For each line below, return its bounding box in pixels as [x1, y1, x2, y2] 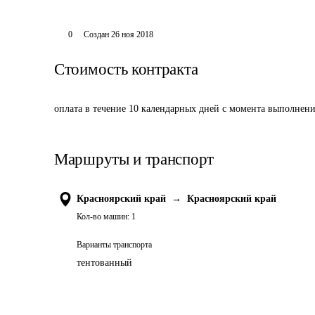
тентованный [77, 257, 132, 268]
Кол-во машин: [77, 212, 129, 221]
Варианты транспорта [77, 240, 152, 250]
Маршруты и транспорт [54, 150, 214, 168]
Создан [83, 30, 109, 39]
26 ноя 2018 [110, 30, 153, 39]
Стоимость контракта [54, 60, 198, 78]
